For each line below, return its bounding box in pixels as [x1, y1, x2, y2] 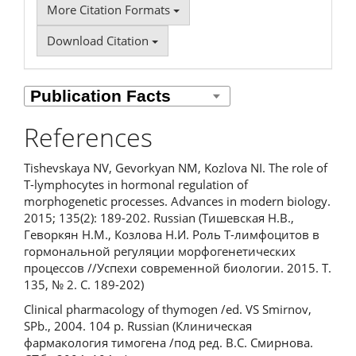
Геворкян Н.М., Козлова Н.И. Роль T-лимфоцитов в [24, 226, 319, 242]
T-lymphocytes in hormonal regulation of [24, 176, 248, 192]
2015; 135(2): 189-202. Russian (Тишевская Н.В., [24, 209, 294, 226]
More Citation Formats [47, 2, 173, 17]
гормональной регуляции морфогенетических [24, 242, 296, 259]
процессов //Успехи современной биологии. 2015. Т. [24, 259, 331, 276]
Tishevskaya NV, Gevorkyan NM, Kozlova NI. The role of [24, 159, 327, 176]
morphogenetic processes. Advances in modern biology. [24, 192, 331, 209]
